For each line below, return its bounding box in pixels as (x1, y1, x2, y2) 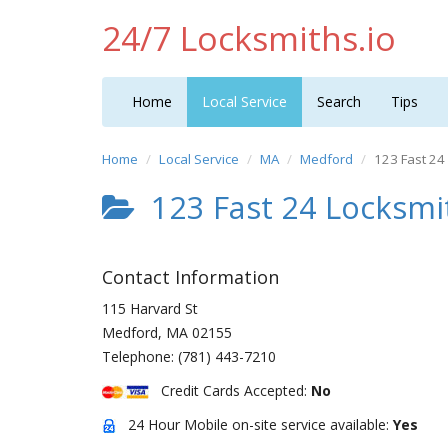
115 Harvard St (102, 299, 198, 318)
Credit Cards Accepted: (149, 381, 311, 400)
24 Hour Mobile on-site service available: (116, 415, 393, 434)
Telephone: (102, 347, 178, 366)
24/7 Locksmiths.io (102, 15, 396, 61)
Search (317, 92, 361, 111)
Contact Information (102, 265, 279, 289)
